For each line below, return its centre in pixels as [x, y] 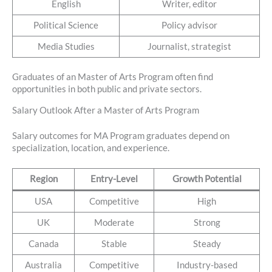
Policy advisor [189, 25]
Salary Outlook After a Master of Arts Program [106, 110]
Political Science [66, 25]
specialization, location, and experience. [91, 148]
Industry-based [207, 265]
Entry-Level [114, 179]
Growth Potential [207, 179]
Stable [114, 244]
